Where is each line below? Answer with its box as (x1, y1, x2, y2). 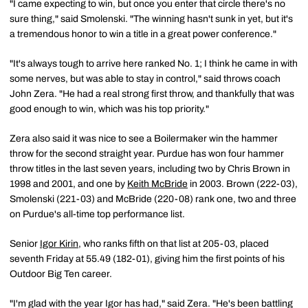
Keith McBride (127, 179, 188, 189)
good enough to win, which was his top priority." (10, 104, 209, 114)
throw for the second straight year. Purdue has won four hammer (10, 148, 284, 159)
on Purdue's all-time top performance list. (10, 209, 185, 219)
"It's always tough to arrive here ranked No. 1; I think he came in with (10, 58, 298, 69)
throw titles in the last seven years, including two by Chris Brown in (10, 164, 290, 174)
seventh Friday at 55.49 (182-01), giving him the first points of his (10, 254, 285, 264)
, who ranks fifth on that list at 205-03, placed (78, 239, 269, 249)
